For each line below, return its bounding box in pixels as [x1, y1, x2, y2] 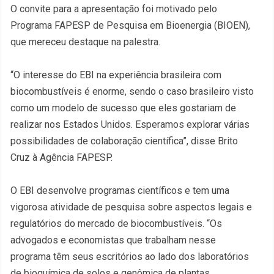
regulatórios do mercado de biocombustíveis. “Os [10, 218, 222, 229]
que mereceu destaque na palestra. [10, 36, 160, 48]
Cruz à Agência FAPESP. [10, 152, 113, 163]
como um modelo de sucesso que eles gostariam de [10, 102, 236, 114]
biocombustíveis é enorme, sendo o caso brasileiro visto [10, 86, 254, 97]
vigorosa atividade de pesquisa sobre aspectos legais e [10, 201, 252, 213]
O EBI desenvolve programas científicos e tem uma [10, 185, 229, 196]
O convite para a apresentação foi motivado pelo [10, 3, 217, 15]
